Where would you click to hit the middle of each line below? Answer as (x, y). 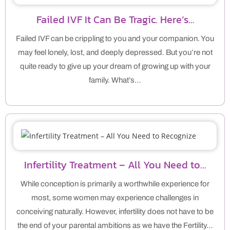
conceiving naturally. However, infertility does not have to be (115, 212)
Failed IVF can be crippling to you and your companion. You (115, 39)
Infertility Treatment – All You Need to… (115, 165)
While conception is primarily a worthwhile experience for (115, 184)
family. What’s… (115, 80)
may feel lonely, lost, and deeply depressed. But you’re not (115, 53)
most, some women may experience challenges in (115, 198)
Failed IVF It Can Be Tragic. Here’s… (115, 20)
